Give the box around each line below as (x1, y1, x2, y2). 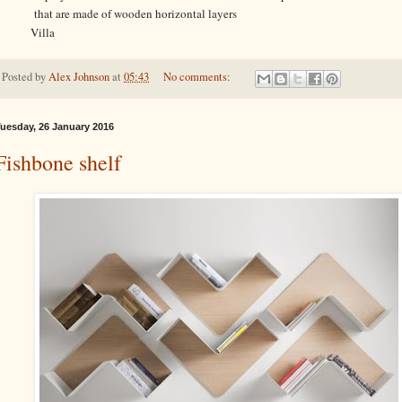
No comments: (162, 69, 233, 85)
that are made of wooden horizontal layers (31, 5, 237, 22)
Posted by (2, 69, 48, 85)
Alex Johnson (48, 69, 109, 85)
